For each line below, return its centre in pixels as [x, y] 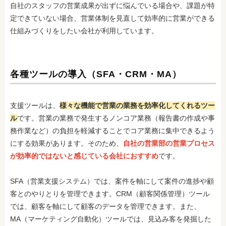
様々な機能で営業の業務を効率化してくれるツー [137, 105]
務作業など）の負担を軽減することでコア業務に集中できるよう [112, 131]
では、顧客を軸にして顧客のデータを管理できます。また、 [105, 206]
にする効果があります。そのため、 [67, 143]
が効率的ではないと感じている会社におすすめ [84, 156]
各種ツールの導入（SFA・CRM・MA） [96, 74]
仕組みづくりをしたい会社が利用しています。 [84, 31]
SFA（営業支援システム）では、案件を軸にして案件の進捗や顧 [112, 181]
